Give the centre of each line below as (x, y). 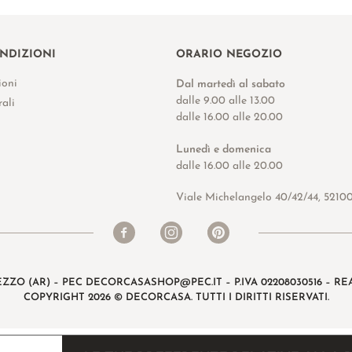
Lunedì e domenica (224, 149)
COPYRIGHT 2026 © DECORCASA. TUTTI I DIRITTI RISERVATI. (176, 298)
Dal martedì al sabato (231, 85)
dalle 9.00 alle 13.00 (225, 101)
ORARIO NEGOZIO (229, 55)
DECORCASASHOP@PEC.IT (154, 283)
